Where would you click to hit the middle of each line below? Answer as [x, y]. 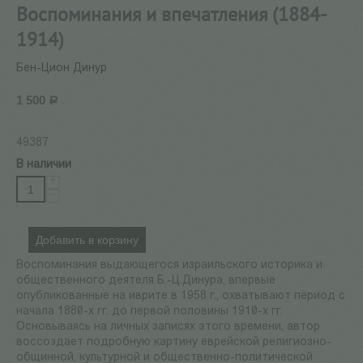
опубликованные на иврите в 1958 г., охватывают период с [181, 297]
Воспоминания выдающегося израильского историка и [169, 266]
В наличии [44, 165]
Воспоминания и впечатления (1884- [172, 15]
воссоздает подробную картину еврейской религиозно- [174, 343]
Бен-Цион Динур [62, 69]
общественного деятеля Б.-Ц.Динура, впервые [146, 281]
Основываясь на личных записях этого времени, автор [168, 327]
